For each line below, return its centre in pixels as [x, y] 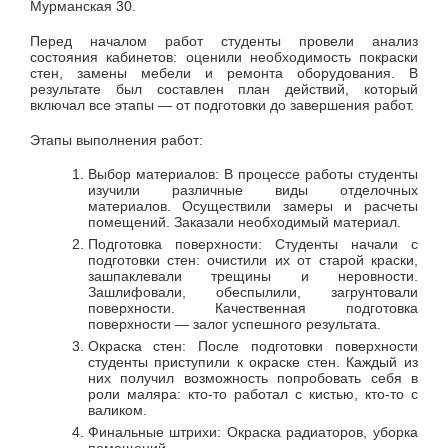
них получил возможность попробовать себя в [252, 378]
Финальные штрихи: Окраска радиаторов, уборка [252, 432]
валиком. [117, 410]
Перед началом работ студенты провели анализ [224, 40]
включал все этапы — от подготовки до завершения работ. [222, 104]
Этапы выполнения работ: [116, 139]
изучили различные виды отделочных [252, 190]
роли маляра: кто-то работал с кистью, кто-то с [252, 394]
